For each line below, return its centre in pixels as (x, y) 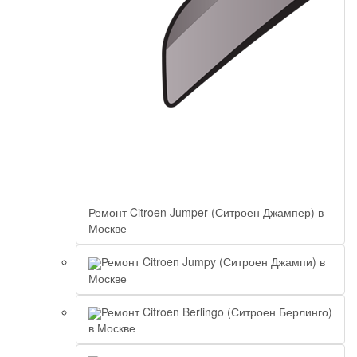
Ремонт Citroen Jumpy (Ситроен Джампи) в (213, 262)
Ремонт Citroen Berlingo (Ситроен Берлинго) (217, 311)
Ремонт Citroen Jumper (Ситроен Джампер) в (206, 212)
